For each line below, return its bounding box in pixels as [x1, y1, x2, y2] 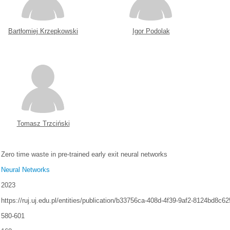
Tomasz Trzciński [16, 120, 70, 127]
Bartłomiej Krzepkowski [8, 27, 78, 35]
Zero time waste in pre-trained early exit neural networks [1, 150, 168, 158]
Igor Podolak [132, 27, 170, 35]
